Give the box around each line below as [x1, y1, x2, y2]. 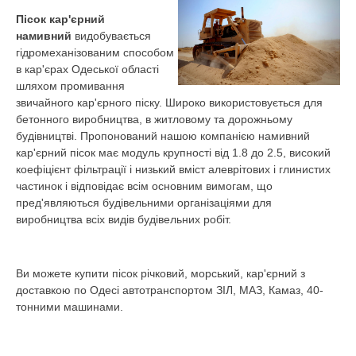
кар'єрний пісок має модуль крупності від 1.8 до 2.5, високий [16, 146, 331, 159]
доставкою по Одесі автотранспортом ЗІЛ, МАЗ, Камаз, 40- [16, 284, 323, 296]
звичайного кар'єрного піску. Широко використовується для [16, 96, 323, 109]
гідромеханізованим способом [16, 46, 174, 59]
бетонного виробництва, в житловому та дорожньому [16, 113, 292, 126]
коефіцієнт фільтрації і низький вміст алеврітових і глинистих [16, 163, 331, 176]
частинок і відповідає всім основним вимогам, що [16, 180, 273, 192]
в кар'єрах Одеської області [16, 63, 159, 75]
